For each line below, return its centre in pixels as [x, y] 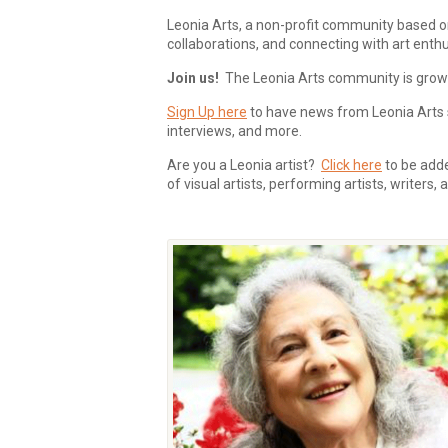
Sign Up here [207, 112]
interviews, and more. [234, 131]
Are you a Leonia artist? [244, 165]
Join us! [193, 78]
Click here [351, 165]
